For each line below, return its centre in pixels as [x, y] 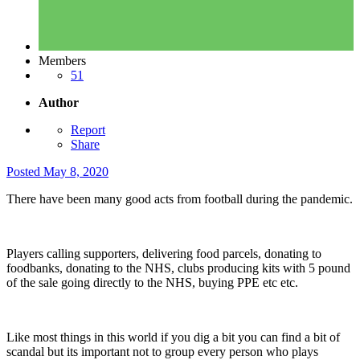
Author [59, 103]
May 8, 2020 [76, 172]
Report [88, 130]
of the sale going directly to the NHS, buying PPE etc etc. [152, 283]
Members [62, 61]
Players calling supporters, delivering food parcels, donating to [164, 254]
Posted [25, 172]
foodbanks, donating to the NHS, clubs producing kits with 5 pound [178, 268]
